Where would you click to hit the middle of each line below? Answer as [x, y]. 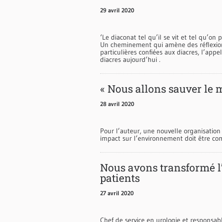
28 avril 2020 [117, 104]
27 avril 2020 [117, 193]
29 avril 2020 [117, 10]
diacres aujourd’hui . [130, 59]
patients [120, 178]
